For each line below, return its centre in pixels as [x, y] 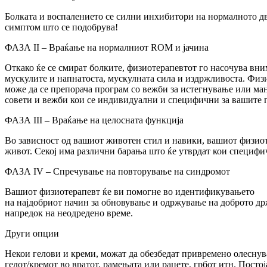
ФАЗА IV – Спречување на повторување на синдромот [117, 172]
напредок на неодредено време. [69, 213]
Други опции [32, 234]
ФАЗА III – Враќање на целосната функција [94, 120]
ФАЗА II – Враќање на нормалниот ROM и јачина [107, 48]
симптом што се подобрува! [61, 27]
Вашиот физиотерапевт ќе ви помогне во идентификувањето [130, 192]
